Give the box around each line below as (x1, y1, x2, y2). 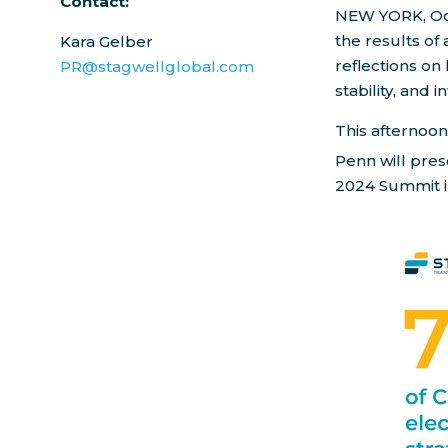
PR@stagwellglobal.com (60, 57, 254, 77)
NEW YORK (335, 6, 424, 26)
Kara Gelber (60, 32, 153, 52)
